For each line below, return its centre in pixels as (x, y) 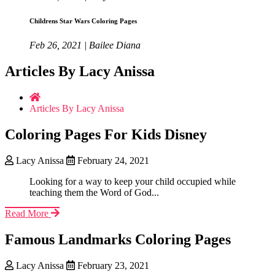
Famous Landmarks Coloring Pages (118, 239)
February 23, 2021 (112, 265)
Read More (28, 213)
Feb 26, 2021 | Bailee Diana (85, 45)
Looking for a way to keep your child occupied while (133, 181)
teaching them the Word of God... (94, 192)
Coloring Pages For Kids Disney (106, 134)
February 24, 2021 (112, 160)
